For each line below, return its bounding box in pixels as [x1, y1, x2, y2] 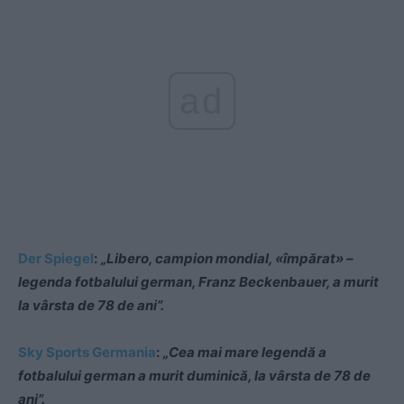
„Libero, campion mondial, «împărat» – [101, 250, 353, 268]
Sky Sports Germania [18, 344, 156, 362]
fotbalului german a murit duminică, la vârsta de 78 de [18, 367, 371, 385]
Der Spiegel [18, 250, 94, 268]
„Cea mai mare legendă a [163, 344, 326, 362]
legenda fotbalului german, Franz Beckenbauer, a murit [18, 273, 379, 291]
